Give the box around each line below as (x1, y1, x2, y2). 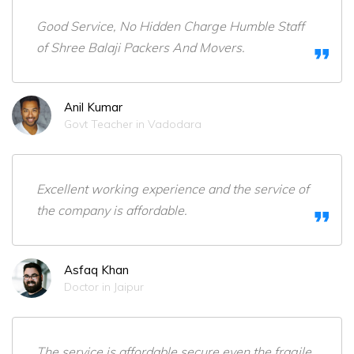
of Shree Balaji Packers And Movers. (36, 40, 245, 56)
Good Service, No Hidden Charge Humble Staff (36, 18, 304, 35)
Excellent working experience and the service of (36, 181, 309, 198)
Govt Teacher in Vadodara (64, 117, 201, 132)
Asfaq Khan (64, 262, 129, 278)
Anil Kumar (64, 100, 122, 115)
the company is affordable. (36, 202, 187, 219)
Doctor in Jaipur (64, 280, 144, 295)
